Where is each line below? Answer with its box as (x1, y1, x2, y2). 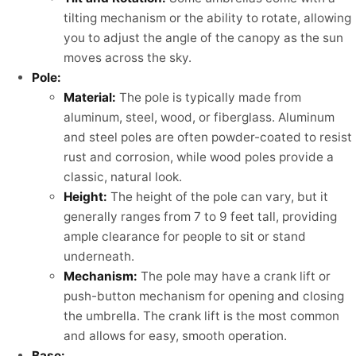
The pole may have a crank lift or (137, 269, 331, 284)
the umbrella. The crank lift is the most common (64, 308, 339, 324)
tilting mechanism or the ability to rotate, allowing (64, 10, 351, 26)
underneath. (64, 249, 134, 265)
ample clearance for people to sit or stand (64, 229, 306, 245)
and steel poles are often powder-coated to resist (64, 130, 352, 145)
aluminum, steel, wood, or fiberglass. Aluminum (64, 110, 335, 126)
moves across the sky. (64, 50, 192, 66)
